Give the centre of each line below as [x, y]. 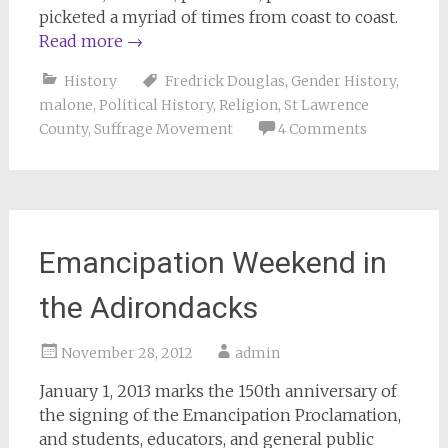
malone [65, 105]
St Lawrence [326, 105]
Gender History [343, 81]
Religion [248, 105]
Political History [155, 105]
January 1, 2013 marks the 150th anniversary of [217, 391]
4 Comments [322, 129]
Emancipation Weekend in [212, 262]
